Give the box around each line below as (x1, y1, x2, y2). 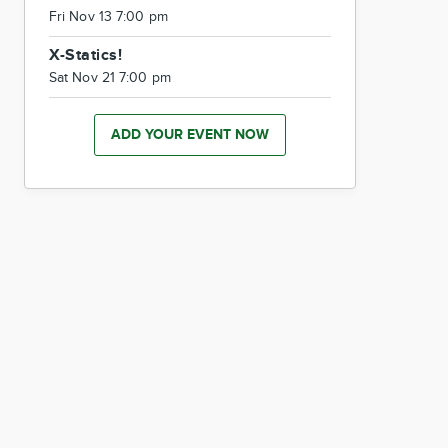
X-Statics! (49, 46, 122, 65)
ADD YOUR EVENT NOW (111, 126, 269, 143)
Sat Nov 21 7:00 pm (49, 70, 171, 86)
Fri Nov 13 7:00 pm (49, 9, 168, 25)
